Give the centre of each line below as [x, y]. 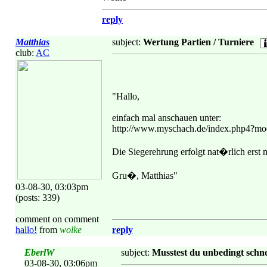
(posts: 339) [38, 198]
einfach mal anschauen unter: [167, 118]
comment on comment [57, 219]
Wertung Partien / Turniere [198, 42]
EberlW [39, 252]
